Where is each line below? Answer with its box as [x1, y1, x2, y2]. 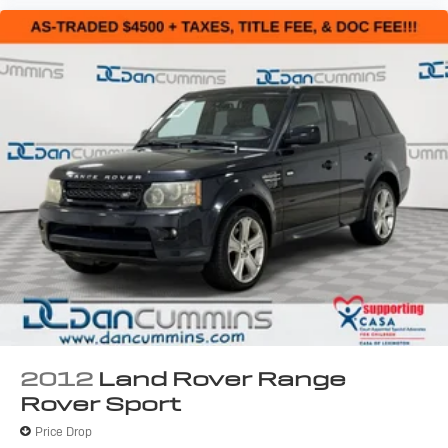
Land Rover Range [98, 366, 346, 393]
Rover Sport [20, 391, 181, 418]
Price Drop [35, 423, 92, 440]
